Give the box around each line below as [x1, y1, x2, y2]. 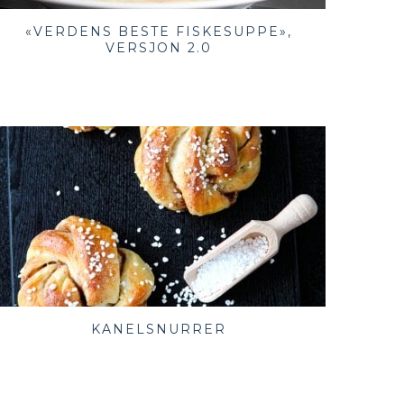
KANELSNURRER [90, 321, 226, 338]
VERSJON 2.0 [105, 40, 212, 57]
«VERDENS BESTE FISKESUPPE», [24, 23, 292, 41]
